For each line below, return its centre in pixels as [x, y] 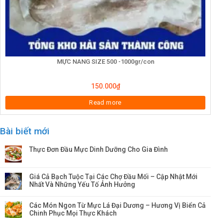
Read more [105, 102]
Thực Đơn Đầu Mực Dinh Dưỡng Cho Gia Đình [99, 149]
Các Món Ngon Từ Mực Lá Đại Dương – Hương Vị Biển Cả [118, 205]
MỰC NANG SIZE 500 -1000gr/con [105, 62]
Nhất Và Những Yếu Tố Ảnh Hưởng [82, 184]
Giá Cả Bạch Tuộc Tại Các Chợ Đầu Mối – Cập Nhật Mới [113, 176]
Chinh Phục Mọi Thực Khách [73, 213]
